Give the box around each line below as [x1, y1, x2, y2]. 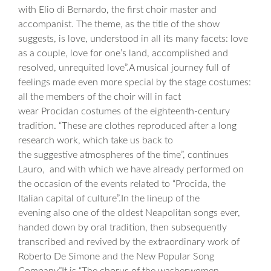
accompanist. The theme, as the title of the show [18, 19, 220, 29]
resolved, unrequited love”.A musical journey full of [18, 63, 230, 73]
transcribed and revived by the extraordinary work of [18, 237, 240, 247]
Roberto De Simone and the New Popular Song [18, 252, 214, 261]
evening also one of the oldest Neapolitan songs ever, [18, 208, 240, 218]
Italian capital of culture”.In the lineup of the [18, 194, 200, 203]
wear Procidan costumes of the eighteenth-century [18, 106, 230, 116]
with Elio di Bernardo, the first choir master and [18, 5, 217, 15]
